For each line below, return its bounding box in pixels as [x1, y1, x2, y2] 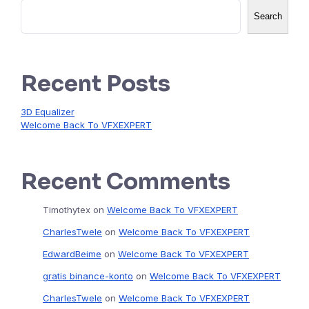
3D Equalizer [21, 106, 74, 118]
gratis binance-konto [43, 270, 133, 282]
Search [253, 11, 282, 22]
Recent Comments [21, 168, 230, 196]
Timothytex [43, 204, 90, 216]
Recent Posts [21, 70, 170, 98]
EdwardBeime [43, 248, 101, 260]
